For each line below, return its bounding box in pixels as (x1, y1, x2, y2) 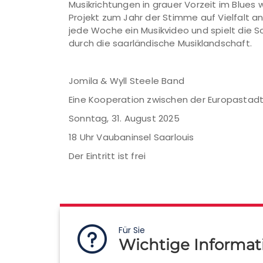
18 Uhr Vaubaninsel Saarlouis (69, 131, 194, 143)
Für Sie (119, 224, 145, 236)
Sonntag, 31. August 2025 (69, 112, 180, 124)
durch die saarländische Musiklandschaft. (69, 37, 252, 49)
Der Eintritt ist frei (69, 150, 146, 162)
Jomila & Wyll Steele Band (69, 75, 184, 87)
